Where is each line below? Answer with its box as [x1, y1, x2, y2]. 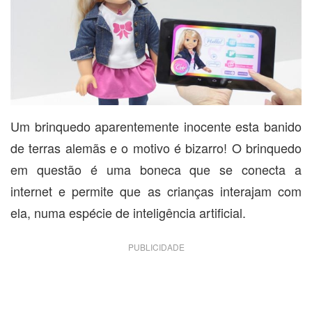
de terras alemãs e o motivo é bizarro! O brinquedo [10, 138, 302, 157]
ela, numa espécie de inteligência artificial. [10, 203, 246, 221]
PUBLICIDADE [127, 240, 185, 253]
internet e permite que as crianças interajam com [10, 181, 302, 200]
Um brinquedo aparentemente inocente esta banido [10, 116, 302, 135]
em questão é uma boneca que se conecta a [10, 159, 302, 178]
